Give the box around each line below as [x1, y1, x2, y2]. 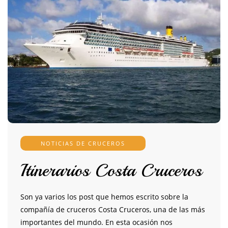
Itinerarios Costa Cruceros [20, 159, 202, 182]
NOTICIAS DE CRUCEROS [41, 139, 125, 148]
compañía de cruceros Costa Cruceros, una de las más [20, 205, 205, 215]
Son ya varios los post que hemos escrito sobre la [20, 192, 188, 202]
